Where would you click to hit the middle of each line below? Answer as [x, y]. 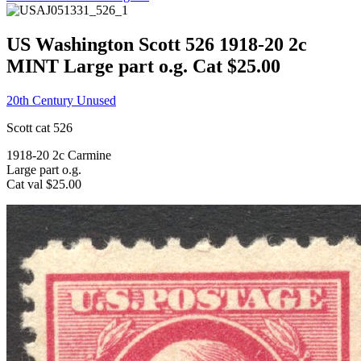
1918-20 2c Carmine [59, 155]
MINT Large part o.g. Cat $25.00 [143, 66]
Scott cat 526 [39, 127]
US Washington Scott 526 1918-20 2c [157, 44]
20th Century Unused [61, 100]
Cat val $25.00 [44, 184]
